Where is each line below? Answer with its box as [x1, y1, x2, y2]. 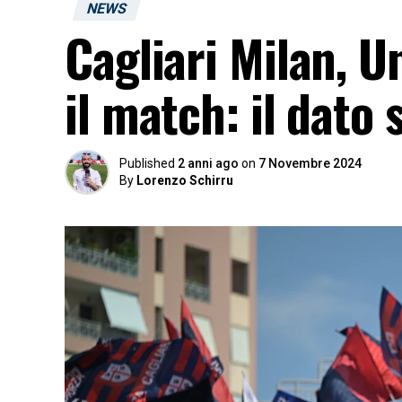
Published [119, 156, 175, 170]
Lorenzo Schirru [136, 173, 233, 188]
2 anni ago [178, 156, 239, 170]
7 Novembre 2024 [258, 156, 362, 170]
